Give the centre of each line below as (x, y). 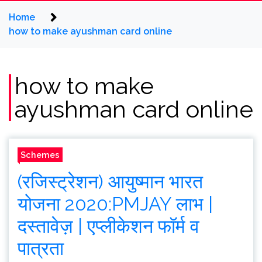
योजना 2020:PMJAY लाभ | (115, 204)
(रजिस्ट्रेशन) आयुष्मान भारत (110, 182)
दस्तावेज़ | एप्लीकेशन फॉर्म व (108, 226)
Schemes (40, 155)
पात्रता (41, 248)
